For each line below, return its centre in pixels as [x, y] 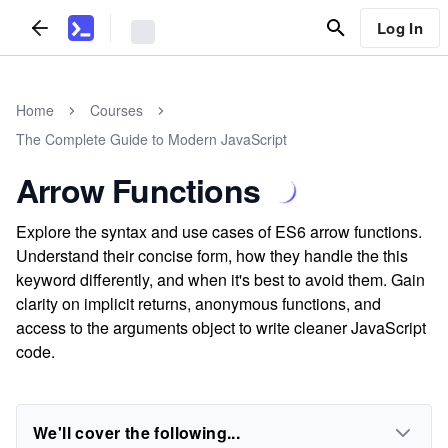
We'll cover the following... [137, 432]
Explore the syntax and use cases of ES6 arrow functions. [219, 231]
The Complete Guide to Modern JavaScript [151, 139]
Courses [116, 110]
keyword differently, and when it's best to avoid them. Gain [220, 279]
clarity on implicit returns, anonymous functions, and [198, 303]
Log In [399, 27]
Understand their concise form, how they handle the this [212, 255]
